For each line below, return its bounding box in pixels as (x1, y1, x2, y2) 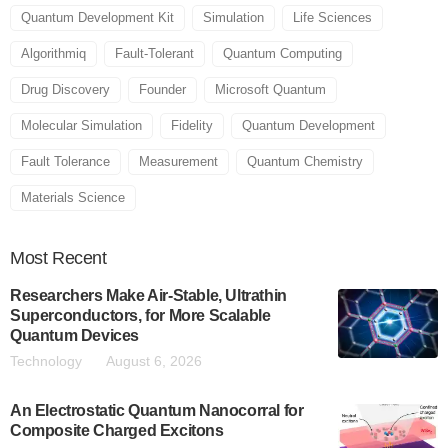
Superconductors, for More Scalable (10, 307, 271, 324)
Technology (10, 353, 82, 369)
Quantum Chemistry (247, 154, 363, 169)
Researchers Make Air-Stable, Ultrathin (10, 287, 287, 304)
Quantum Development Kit (21, 10, 174, 25)
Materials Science (21, 190, 125, 205)
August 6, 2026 (106, 353, 202, 369)
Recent (52, 248, 107, 268)
